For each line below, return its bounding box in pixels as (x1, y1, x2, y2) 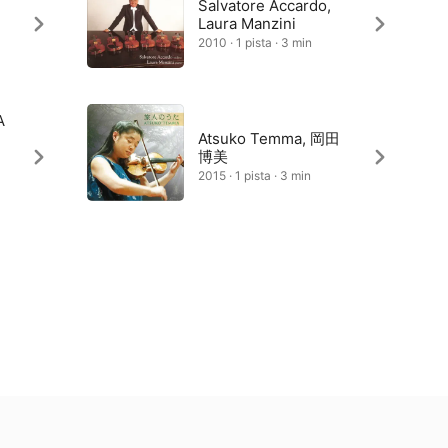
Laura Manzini (197, 14, 296, 33)
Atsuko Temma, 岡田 (197, 129, 340, 148)
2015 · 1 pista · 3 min (197, 168, 311, 183)
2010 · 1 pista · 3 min (197, 35, 312, 50)
